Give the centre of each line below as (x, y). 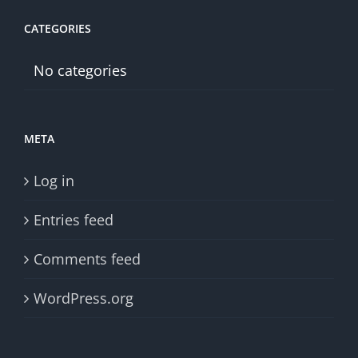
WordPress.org (84, 298)
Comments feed (87, 259)
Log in (54, 180)
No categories (80, 70)
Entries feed (74, 219)
